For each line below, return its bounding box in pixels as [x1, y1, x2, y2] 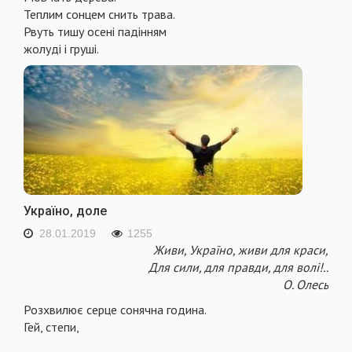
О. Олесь [283, 277, 328, 293]
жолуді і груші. [24, 41, 99, 57]
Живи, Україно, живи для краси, [153, 242, 328, 258]
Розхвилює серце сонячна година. [24, 302, 207, 318]
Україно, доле [24, 203, 107, 219]
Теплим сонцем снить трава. [24, 6, 175, 23]
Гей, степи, [24, 319, 79, 335]
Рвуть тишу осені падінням [24, 24, 167, 40]
